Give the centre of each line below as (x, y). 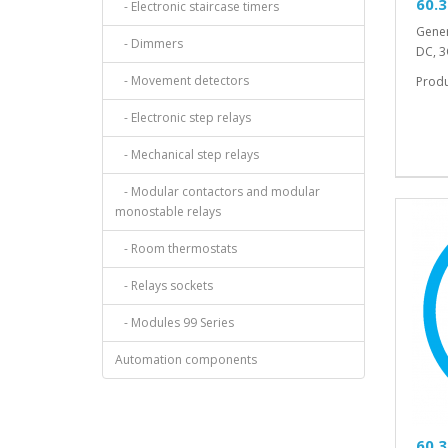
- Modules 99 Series (174, 322)
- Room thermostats (176, 248)
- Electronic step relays (183, 117)
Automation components (186, 359)
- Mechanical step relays (187, 154)
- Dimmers (149, 43)
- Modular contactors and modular (217, 191)
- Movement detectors (182, 80)
